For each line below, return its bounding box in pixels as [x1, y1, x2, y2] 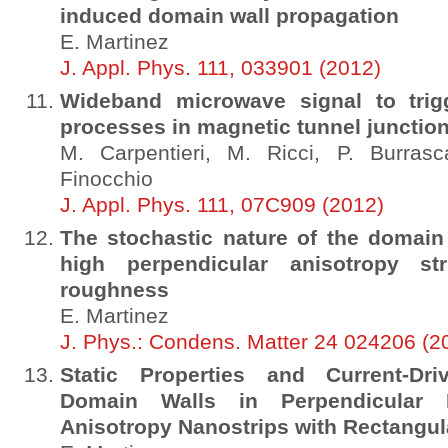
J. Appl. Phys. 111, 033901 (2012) [60, 56, 381, 80]
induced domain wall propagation [60, 4, 399, 28]
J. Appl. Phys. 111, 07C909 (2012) [60, 193, 384, 217]
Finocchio [60, 167, 153, 191]
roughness [60, 278, 169, 302]
